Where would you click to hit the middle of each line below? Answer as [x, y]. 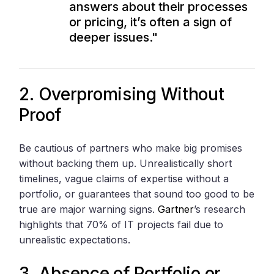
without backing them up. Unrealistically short [126, 164]
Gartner [176, 209]
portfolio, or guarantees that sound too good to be [137, 194]
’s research [220, 209]
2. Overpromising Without [122, 94]
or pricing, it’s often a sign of [151, 22]
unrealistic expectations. [75, 240]
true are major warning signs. [89, 209]
